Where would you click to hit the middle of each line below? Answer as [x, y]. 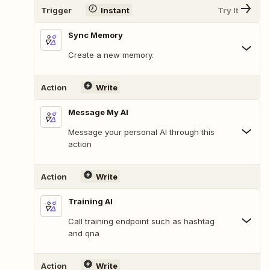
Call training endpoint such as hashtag [141, 221]
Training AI [90, 202]
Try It [228, 10]
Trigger [56, 10]
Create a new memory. [111, 55]
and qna [84, 234]
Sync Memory [96, 35]
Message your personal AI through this [141, 132]
